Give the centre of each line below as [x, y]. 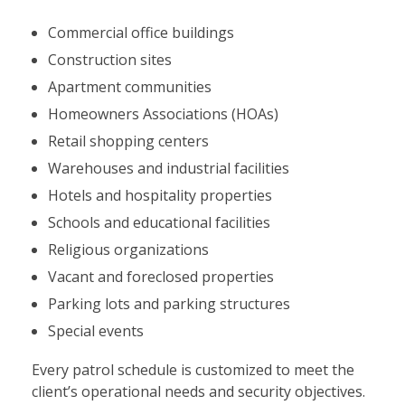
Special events [95, 330]
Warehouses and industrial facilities [168, 168]
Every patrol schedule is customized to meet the [193, 369]
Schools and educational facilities [159, 222]
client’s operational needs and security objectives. [198, 391]
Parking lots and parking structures [169, 303]
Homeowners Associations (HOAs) [163, 113]
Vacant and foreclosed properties [160, 276]
